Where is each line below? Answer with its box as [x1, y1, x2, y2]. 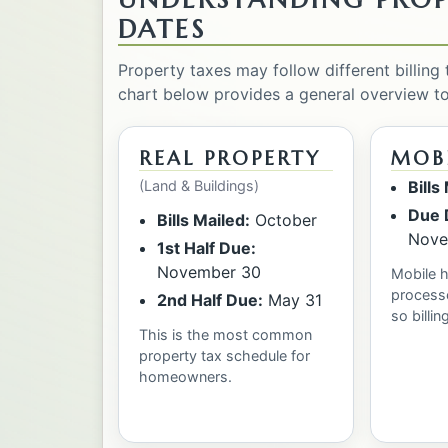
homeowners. [139, 367, 232, 385]
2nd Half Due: [156, 289, 263, 310]
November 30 [156, 261, 261, 282]
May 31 [262, 289, 322, 310]
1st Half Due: [156, 237, 256, 258]
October [249, 209, 317, 230]
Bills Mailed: [156, 209, 250, 230]
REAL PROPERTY [139, 145, 321, 170]
